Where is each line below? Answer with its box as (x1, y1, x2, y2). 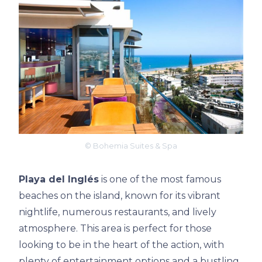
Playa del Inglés (19, 174, 99, 185)
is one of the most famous (99, 174, 221, 185)
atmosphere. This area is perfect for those (19, 223, 212, 235)
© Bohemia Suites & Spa (85, 142, 177, 151)
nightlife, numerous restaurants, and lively (19, 206, 216, 218)
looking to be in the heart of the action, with (19, 239, 224, 251)
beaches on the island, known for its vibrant (19, 190, 220, 202)
